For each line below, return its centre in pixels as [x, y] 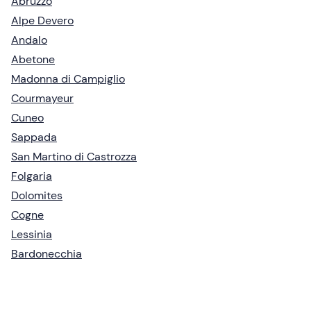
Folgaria [32, 176]
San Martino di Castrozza [74, 156]
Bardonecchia [47, 253]
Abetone [33, 59]
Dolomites [37, 195]
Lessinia [32, 234]
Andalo [29, 40]
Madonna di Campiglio [68, 78]
